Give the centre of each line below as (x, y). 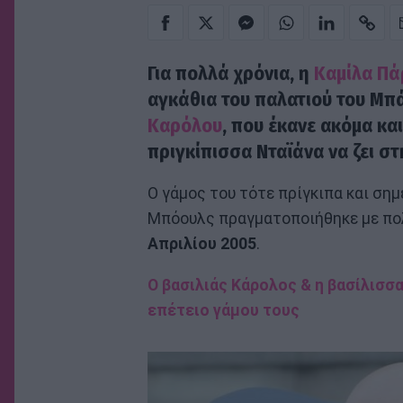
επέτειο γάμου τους (224, 310)
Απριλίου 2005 (202, 243)
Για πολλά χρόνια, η (231, 74)
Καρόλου (185, 126)
